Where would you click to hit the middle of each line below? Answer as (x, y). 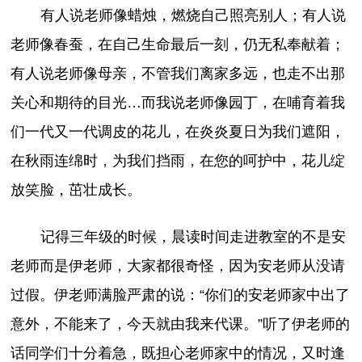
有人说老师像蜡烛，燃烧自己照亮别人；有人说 (193, 16)
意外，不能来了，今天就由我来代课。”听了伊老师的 (181, 324)
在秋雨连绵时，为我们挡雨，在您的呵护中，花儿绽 (178, 161)
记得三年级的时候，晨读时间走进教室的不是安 (193, 237)
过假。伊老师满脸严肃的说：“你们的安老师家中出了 (181, 295)
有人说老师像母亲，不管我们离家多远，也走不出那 (178, 74)
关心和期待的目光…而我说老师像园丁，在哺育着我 (178, 103)
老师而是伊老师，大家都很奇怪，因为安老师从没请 (178, 266)
